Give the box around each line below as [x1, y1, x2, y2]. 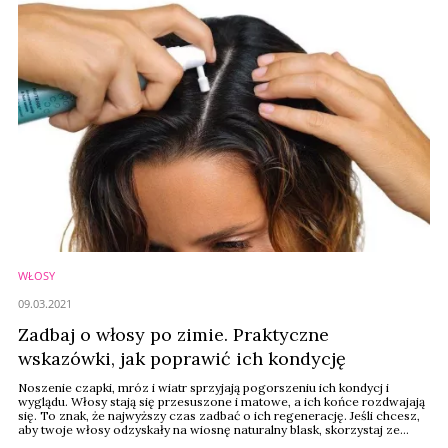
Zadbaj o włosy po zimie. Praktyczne [18, 323, 329, 346]
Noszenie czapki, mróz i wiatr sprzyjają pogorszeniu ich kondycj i [18, 380, 389, 395]
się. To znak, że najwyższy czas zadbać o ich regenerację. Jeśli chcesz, [18, 408, 420, 423]
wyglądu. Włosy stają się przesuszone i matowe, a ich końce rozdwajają [18, 394, 425, 409]
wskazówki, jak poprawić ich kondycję [18, 347, 346, 370]
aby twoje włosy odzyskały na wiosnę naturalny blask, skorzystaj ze [18, 422, 400, 437]
